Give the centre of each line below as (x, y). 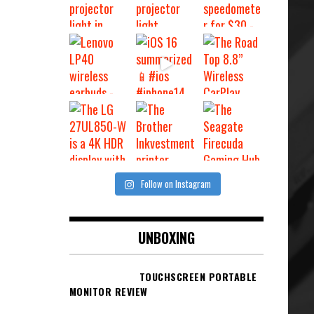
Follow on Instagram (176, 184)
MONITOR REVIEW (108, 292)
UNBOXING (166, 238)
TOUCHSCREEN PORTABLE (198, 277)
